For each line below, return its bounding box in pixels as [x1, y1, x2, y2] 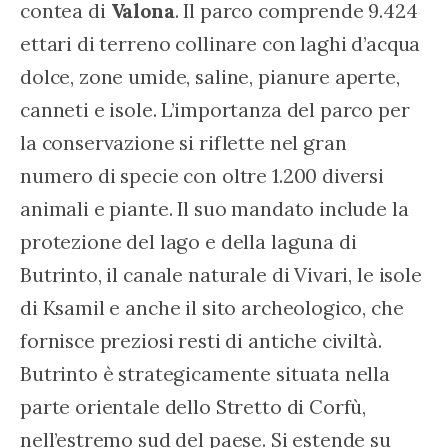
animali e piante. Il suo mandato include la [20, 195, 414, 221]
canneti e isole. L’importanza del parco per [20, 96, 415, 122]
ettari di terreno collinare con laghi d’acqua [20, 30, 426, 56]
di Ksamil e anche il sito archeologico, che [20, 294, 409, 320]
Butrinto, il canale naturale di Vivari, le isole [20, 261, 427, 287]
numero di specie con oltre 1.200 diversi [20, 162, 389, 188]
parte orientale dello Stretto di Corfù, [20, 393, 372, 419]
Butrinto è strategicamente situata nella [20, 360, 395, 386]
